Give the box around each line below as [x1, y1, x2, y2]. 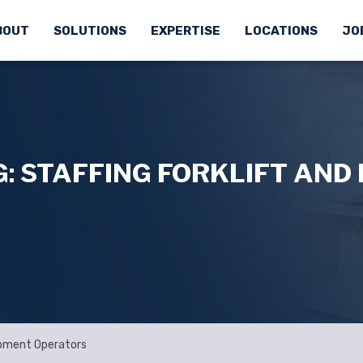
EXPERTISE [150, 23, 220, 38]
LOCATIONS [244, 23, 318, 38]
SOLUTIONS [53, 23, 126, 38]
